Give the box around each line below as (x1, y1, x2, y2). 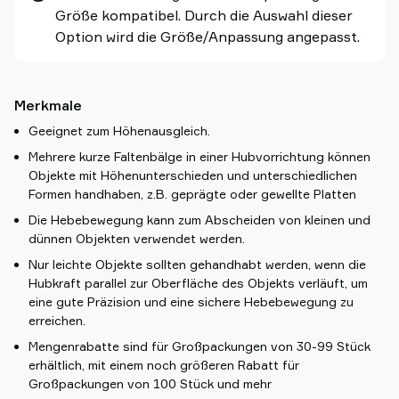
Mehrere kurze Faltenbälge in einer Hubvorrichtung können (28, 149, 370, 164)
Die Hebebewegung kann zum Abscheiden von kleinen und (28, 212, 370, 227)
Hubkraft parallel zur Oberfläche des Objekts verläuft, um (28, 275, 368, 290)
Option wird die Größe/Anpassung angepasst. (55, 28, 360, 45)
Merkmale (14, 96, 82, 114)
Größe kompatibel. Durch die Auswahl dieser (55, 6, 353, 24)
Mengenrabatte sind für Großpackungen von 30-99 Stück (28, 338, 370, 354)
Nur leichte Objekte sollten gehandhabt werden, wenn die (28, 256, 366, 272)
